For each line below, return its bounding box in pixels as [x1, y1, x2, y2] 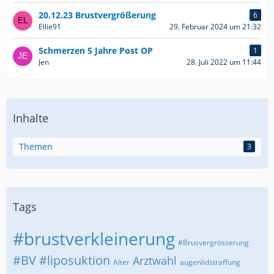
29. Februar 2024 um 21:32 [169, 21, 261, 32]
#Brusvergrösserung [178, 237, 249, 248]
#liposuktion [39, 252, 110, 268]
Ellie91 [39, 21, 61, 32]
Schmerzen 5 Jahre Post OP [39, 45, 153, 56]
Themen [19, 141, 53, 152]
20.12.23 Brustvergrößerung [39, 9, 156, 21]
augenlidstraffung [180, 257, 240, 267]
